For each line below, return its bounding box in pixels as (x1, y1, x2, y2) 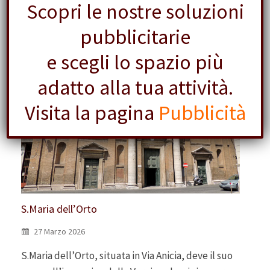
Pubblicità (158, 99, 246, 125)
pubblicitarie (80, 24, 190, 49)
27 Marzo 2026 (32, 226, 85, 237)
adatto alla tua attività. (37, 74, 233, 100)
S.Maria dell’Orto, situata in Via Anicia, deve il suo (21, 249, 233, 263)
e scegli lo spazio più (46, 49, 224, 75)
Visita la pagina (24, 99, 159, 125)
